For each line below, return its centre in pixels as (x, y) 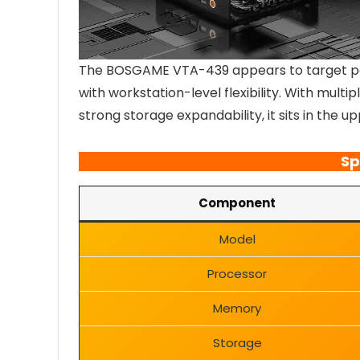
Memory (237, 309)
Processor (237, 274)
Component (237, 203)
